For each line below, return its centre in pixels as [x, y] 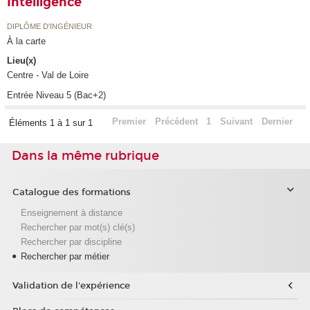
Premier [129, 122]
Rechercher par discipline [71, 241]
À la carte [27, 41]
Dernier [277, 122]
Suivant [237, 122]
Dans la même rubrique [85, 156]
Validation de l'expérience [71, 285]
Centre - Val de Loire [48, 75]
